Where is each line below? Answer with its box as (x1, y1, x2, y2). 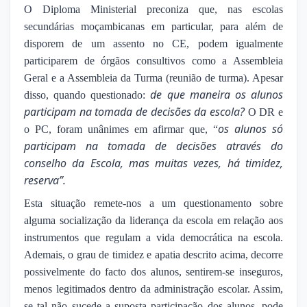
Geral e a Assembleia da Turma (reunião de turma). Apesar (24, 72, 283, 84)
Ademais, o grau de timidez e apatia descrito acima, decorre (24, 249, 283, 261)
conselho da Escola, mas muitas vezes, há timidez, (24, 156, 283, 171)
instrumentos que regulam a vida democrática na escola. (24, 232, 283, 244)
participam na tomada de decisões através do (24, 138, 283, 154)
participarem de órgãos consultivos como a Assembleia (24, 55, 283, 67)
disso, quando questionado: (24, 89, 151, 101)
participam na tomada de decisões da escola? (24, 104, 245, 120)
